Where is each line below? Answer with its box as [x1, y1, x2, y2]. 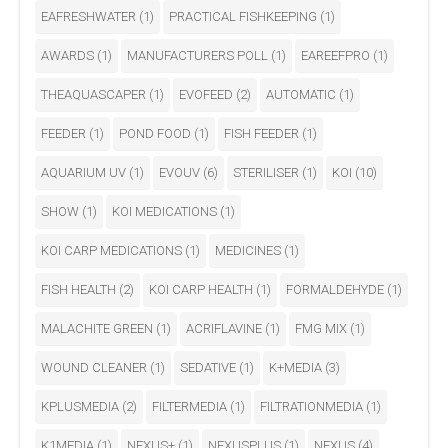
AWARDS [41, 48, 97, 64]
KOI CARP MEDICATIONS [41, 243, 185, 259]
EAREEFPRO [301, 48, 373, 64]
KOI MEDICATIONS [112, 204, 220, 220]
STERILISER [233, 165, 302, 181]
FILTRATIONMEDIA [260, 399, 366, 415]
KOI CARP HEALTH [149, 282, 256, 298]
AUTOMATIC [266, 87, 339, 103]
